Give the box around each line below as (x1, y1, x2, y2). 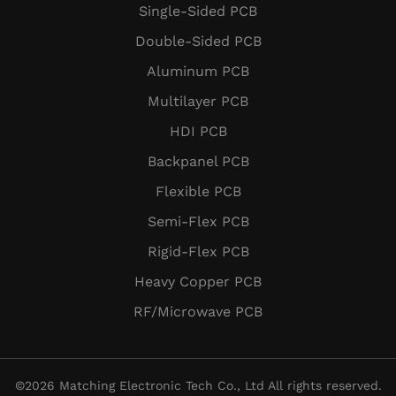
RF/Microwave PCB (133, 302, 263, 320)
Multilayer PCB (148, 92, 248, 110)
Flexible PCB (155, 182, 241, 200)
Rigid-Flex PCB (147, 242, 249, 260)
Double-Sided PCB (134, 32, 262, 49)
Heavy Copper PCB (134, 272, 262, 290)
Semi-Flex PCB (147, 212, 249, 230)
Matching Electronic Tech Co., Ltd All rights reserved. (54, 377, 382, 392)
